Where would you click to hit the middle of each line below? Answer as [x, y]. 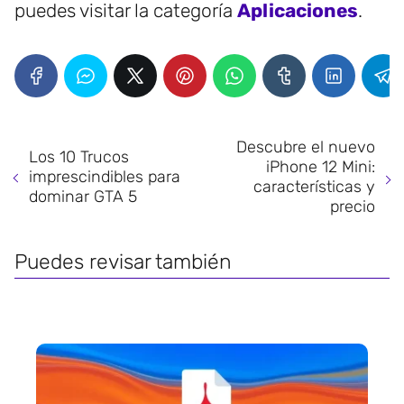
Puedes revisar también [123, 262]
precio [353, 207]
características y [314, 187]
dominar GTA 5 [83, 197]
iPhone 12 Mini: [321, 167]
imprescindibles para [105, 177]
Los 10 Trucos [79, 157]
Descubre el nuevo [306, 147]
